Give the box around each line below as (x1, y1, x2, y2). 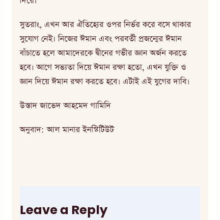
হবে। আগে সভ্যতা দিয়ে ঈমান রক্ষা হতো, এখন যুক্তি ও (20, 61, 186, 73)
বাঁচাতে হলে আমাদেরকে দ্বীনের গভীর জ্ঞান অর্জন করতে (20, 47, 187, 59)
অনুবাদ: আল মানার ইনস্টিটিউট (20, 124, 114, 136)
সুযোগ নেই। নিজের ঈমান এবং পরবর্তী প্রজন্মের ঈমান (20, 33, 182, 45)
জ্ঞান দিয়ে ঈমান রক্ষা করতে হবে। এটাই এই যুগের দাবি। (20, 76, 190, 87)
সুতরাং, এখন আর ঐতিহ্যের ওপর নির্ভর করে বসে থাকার (20, 19, 191, 30)
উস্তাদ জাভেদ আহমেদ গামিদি (20, 100, 111, 111)
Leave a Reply (20, 201, 108, 219)
